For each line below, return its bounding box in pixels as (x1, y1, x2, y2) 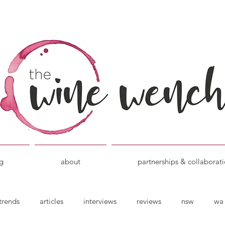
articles (40, 196, 63, 206)
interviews (83, 196, 117, 206)
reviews (137, 196, 161, 206)
